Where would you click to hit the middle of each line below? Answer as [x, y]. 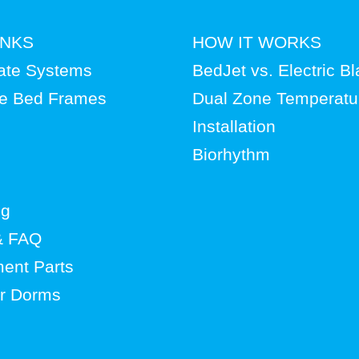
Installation [234, 126]
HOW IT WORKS [257, 42]
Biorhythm [231, 154]
